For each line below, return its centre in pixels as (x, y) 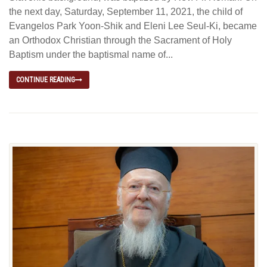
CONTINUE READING (46, 80)
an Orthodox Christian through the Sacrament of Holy (120, 40)
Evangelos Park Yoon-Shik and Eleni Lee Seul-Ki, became (133, 26)
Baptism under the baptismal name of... (91, 54)
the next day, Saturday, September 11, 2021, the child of (126, 11)
